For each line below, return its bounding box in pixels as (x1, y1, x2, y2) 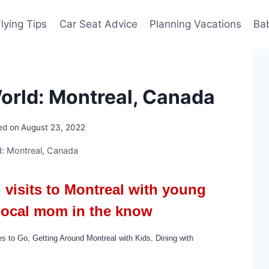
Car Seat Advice (59, 18, 138, 30)
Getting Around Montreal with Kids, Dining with (32, 233, 193, 243)
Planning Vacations (149, 18, 241, 30)
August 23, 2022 (21, 122, 86, 132)
